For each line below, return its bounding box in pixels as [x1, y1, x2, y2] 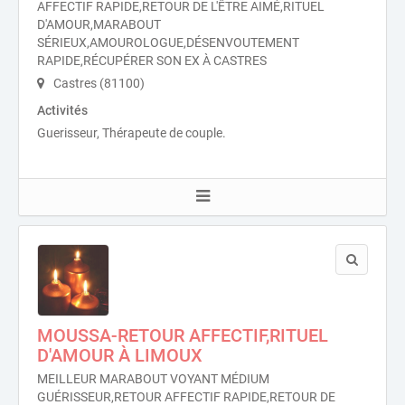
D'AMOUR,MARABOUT [37, 17, 161, 32]
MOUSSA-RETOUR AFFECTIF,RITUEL [37, 325, 328, 346]
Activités [37, 103, 88, 118]
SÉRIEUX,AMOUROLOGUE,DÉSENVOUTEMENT [37, 35, 299, 50]
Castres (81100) [51, 76, 145, 90]
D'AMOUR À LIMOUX [37, 344, 202, 366]
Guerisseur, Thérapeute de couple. [37, 126, 226, 140]
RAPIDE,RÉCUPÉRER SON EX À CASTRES [37, 53, 267, 68]
